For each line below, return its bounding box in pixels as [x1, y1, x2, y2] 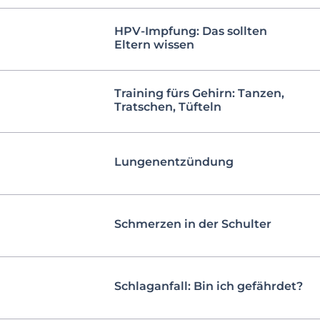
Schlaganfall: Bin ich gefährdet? [114, 279, 303, 294]
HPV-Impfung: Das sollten [114, 24, 267, 38]
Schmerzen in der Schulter [114, 217, 271, 231]
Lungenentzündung [114, 155, 234, 169]
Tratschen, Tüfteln [114, 99, 221, 114]
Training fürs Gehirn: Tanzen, [114, 86, 284, 100]
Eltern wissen [114, 37, 194, 51]
